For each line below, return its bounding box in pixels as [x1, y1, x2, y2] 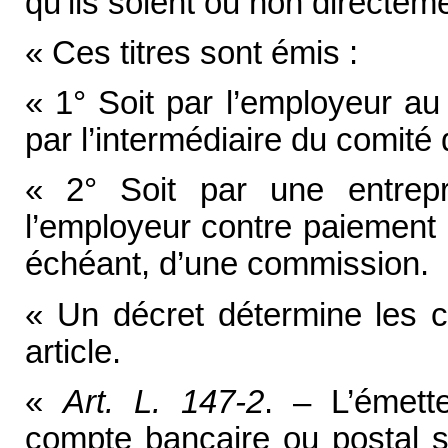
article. [24, 333, 121, 370]
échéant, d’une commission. [24, 246, 429, 283]
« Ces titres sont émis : [24, 34, 358, 71]
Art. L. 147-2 [62, 384, 264, 421]
